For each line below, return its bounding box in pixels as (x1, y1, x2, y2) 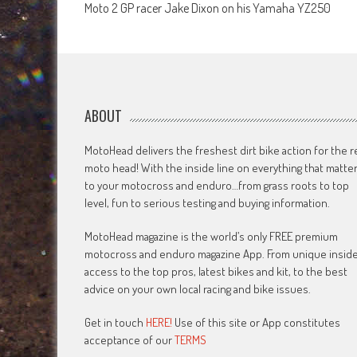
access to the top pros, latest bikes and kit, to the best (84, 263, 348, 279)
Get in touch (84, 314, 147, 330)
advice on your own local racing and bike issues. (84, 280, 312, 296)
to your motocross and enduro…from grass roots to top (84, 177, 350, 193)
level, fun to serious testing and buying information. (84, 194, 331, 210)
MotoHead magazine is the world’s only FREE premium (84, 228, 339, 244)
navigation (84, 10, 175, 46)
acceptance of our (84, 331, 175, 347)
